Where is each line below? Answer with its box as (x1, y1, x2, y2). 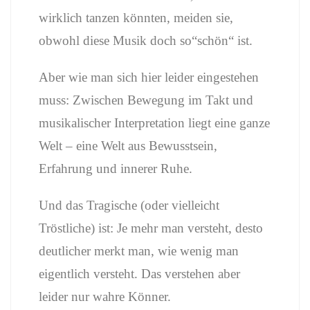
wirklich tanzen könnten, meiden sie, (39, 10, 233, 25)
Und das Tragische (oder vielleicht (39, 198, 219, 212)
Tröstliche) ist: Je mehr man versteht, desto (39, 221, 263, 235)
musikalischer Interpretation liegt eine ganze (39, 116, 270, 130)
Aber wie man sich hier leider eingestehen (39, 70, 259, 84)
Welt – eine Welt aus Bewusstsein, (39, 138, 217, 153)
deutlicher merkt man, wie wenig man (39, 244, 239, 258)
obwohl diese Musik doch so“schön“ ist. (39, 33, 256, 48)
